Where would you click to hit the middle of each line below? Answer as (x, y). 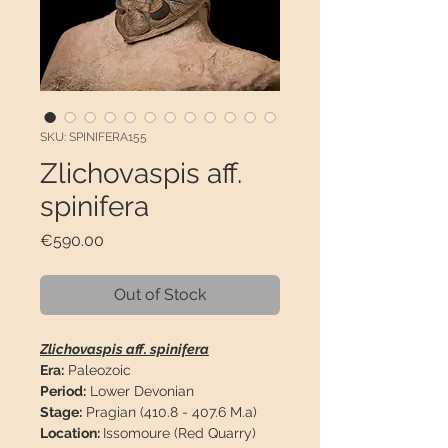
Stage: (61, 412)
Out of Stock (160, 295)
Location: (71, 433)
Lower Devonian (140, 391)
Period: (63, 391)
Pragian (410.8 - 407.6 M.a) (169, 412)
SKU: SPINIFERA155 (93, 137)
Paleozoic (97, 370)
